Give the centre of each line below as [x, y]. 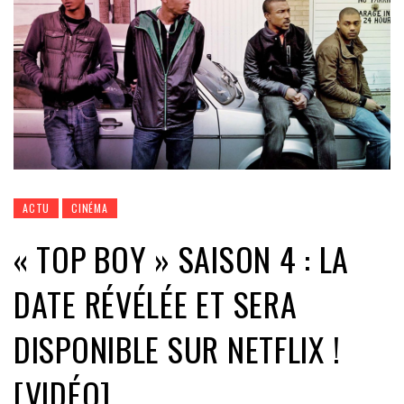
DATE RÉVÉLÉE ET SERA [156, 304]
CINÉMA [90, 208]
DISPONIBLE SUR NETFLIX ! [177, 349]
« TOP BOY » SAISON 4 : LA [181, 259]
